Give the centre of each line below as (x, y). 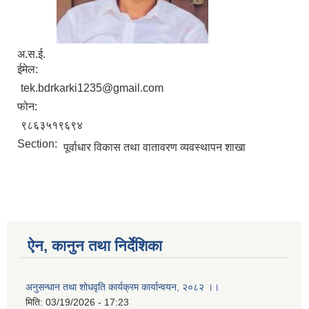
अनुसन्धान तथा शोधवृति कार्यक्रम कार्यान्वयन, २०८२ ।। (122, 287)
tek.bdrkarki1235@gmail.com (92, 88)
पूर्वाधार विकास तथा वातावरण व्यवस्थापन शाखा (154, 148)
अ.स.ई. (31, 54)
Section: (39, 144)
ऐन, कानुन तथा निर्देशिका (95, 246)
